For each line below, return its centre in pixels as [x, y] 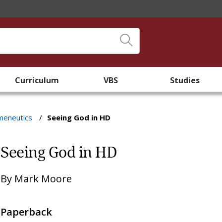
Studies [185, 80]
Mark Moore [43, 179]
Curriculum [37, 80]
